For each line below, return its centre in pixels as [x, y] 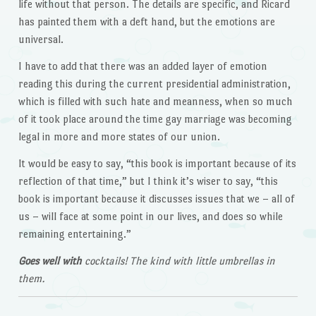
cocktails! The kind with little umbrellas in [180, 260]
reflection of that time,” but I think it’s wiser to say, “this [148, 181]
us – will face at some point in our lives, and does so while [150, 216]
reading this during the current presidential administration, [154, 84]
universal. [41, 39]
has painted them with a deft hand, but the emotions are [146, 22]
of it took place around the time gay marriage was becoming [155, 119]
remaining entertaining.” [74, 233]
